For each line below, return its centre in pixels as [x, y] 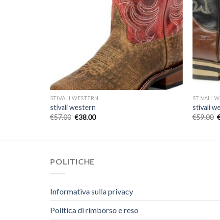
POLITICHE [73, 162]
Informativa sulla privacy [92, 191]
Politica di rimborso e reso [94, 210]
